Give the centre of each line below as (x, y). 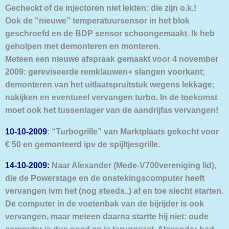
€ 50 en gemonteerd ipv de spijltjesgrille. (83, 144)
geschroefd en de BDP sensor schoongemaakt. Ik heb (110, 33)
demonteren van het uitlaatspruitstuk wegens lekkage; (110, 85)
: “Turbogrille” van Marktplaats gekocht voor (133, 131)
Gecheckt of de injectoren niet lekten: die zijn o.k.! (101, 8)
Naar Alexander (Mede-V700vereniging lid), (133, 165)
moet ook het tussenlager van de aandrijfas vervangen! (112, 110)
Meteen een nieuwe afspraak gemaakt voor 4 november (112, 59)
